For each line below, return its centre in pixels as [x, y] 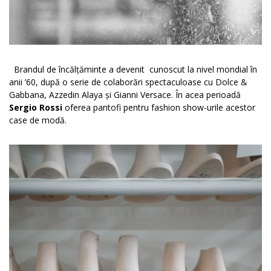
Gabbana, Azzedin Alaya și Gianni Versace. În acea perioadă [125, 95]
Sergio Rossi [36, 108]
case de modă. [38, 120]
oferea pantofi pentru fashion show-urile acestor [159, 108]
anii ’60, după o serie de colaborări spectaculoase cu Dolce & [128, 82]
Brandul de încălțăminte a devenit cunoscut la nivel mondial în [133, 70]
